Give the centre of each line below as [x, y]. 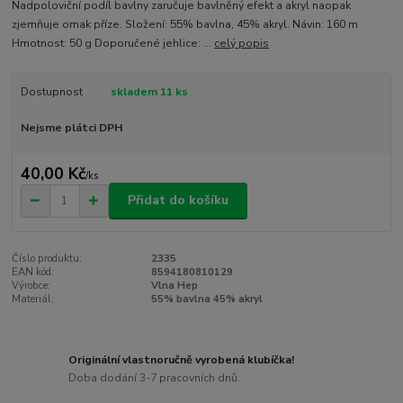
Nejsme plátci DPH [71, 128]
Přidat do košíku [178, 201]
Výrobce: [31, 285]
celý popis [242, 44]
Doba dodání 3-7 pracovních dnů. [155, 377]
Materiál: [33, 299]
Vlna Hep [174, 285]
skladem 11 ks [149, 92]
